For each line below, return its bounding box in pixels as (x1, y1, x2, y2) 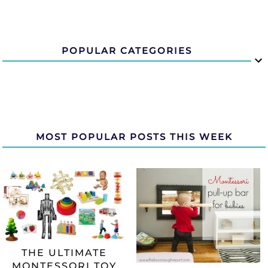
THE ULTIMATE (22, 247, 108, 259)
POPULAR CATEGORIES (62, 44, 192, 56)
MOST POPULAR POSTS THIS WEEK (35, 130, 233, 142)
